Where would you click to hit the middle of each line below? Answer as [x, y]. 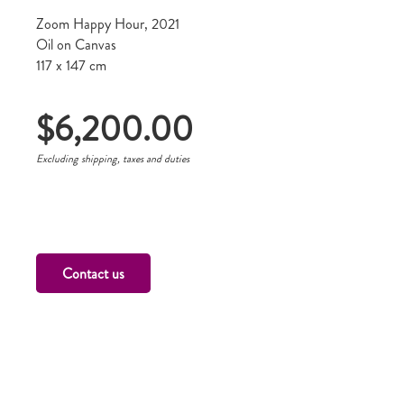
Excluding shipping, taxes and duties [113, 159]
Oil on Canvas [76, 45]
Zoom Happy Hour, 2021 [108, 24]
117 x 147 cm [71, 65]
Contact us [93, 273]
